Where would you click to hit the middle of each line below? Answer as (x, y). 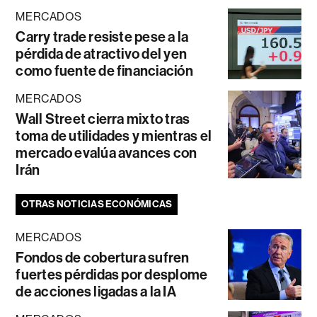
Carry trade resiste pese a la (102, 36)
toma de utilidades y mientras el (114, 136)
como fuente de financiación (104, 70)
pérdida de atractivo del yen (102, 53)
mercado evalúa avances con (106, 152)
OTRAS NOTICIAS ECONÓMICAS (97, 204)
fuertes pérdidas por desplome (112, 274)
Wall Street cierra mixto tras (103, 119)
